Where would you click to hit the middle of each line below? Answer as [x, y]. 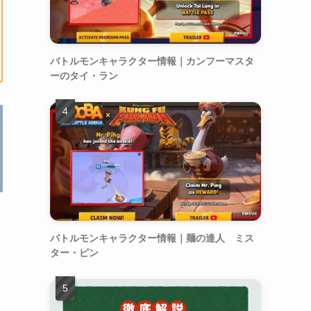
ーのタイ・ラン [84, 75]
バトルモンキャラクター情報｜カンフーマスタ [152, 60]
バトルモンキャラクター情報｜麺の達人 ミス [152, 237]
